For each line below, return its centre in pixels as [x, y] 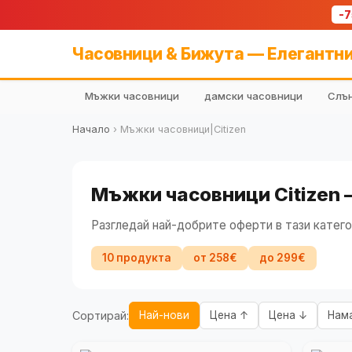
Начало [91, 129]
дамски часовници [253, 96]
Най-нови [164, 315]
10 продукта [137, 258]
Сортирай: [101, 315]
